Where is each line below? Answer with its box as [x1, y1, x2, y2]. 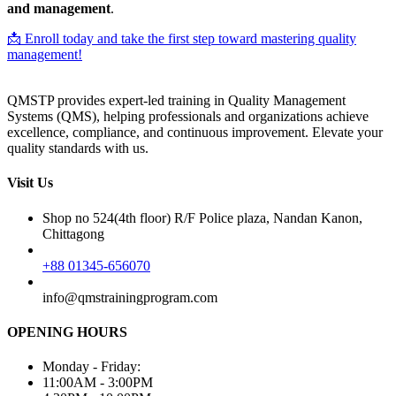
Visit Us [7, 175, 53, 191]
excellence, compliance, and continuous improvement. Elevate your [7, 124, 383, 140]
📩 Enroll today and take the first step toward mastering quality [7, 30, 356, 46]
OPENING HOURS [7, 324, 127, 339]
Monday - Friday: [42, 359, 141, 375]
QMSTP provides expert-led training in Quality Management [7, 92, 346, 108]
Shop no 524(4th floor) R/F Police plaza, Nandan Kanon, [42, 209, 362, 225]
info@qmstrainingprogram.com [42, 289, 217, 305]
